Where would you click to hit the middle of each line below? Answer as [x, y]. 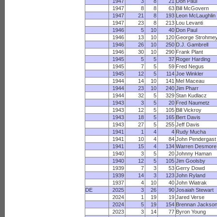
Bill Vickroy [189, 110]
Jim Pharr [187, 88]
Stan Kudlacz [192, 95]
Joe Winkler [190, 74]
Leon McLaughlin [196, 15]
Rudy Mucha [191, 132]
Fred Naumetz [193, 103]
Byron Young [191, 212]
